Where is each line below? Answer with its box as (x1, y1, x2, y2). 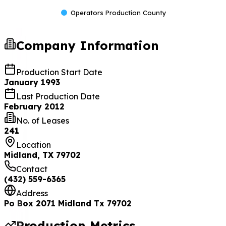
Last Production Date (16, 91, 100, 101)
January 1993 (4, 77, 60, 87)
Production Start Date (16, 67, 102, 77)
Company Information (16, 37, 159, 53)
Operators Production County (71, 8, 166, 17)
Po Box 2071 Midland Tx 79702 (4, 198, 132, 208)
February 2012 (4, 101, 65, 111)
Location (16, 139, 51, 150)
